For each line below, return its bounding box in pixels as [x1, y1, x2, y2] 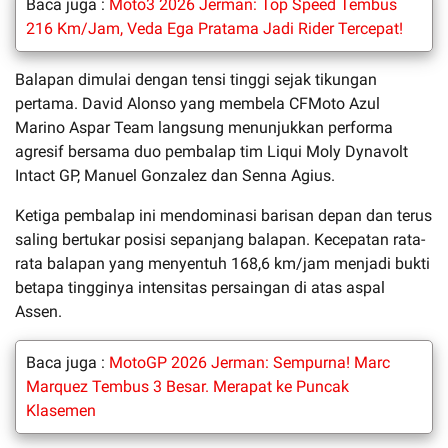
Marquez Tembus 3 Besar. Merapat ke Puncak [26, 376, 349, 396]
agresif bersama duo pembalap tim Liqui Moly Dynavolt [15, 141, 408, 161]
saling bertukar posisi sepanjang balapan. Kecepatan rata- [15, 229, 425, 249]
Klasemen [26, 400, 96, 420]
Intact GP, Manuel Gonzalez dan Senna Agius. [15, 165, 335, 185]
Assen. [15, 301, 62, 321]
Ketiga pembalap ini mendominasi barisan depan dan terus [15, 205, 432, 225]
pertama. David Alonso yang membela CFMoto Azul [15, 93, 380, 113]
